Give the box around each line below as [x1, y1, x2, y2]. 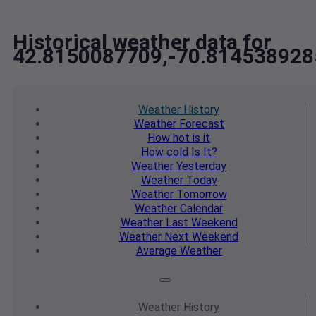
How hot [147, 131, 190, 145]
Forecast [176, 117, 224, 131]
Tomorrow [173, 188, 227, 202]
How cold [140, 145, 188, 159]
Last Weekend [162, 216, 238, 230]
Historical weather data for [13, 30, 272, 55]
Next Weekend [162, 230, 238, 244]
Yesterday [174, 159, 226, 174]
